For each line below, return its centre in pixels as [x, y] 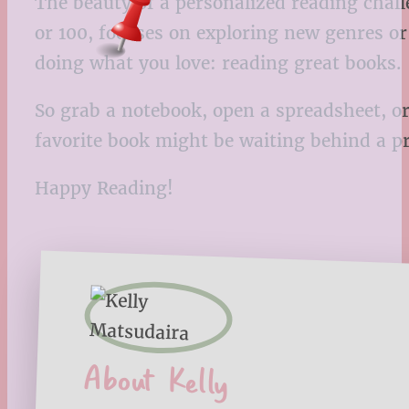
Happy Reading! [104, 189]
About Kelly [156, 379]
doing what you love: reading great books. [218, 63]
